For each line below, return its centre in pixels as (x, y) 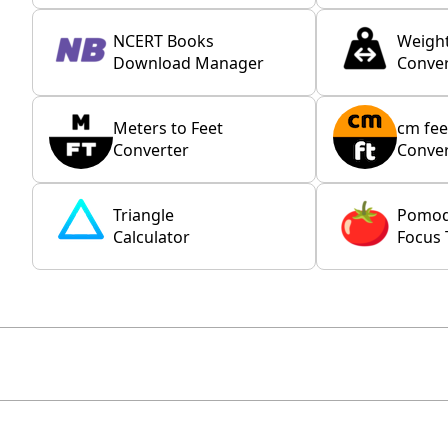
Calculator (151, 237)
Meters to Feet (168, 128)
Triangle (143, 215)
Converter (151, 150)
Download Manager (188, 63)
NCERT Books (163, 41)
